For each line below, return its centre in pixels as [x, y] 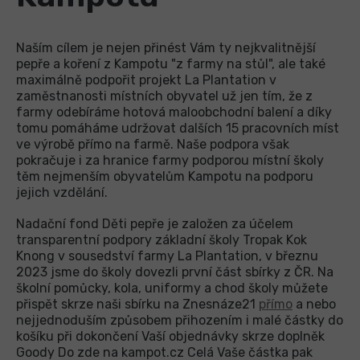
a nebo [314, 304]
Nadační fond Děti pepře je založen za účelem [155, 223]
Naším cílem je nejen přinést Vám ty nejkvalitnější [166, 47]
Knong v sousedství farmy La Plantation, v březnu [167, 256]
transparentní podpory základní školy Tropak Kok [162, 239]
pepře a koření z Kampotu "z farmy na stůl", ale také [171, 63]
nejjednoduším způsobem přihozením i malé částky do [180, 320]
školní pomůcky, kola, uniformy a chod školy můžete [172, 288]
